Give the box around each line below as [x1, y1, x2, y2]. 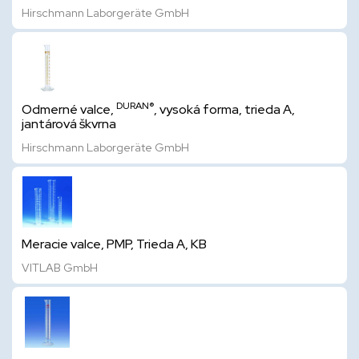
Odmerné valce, [22, 101, 116, 118]
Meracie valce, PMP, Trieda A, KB [22, 236, 207, 252]
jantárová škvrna [22, 115, 116, 132]
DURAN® [116, 99, 154, 112]
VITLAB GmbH [22, 260, 98, 275]
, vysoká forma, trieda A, [154, 101, 295, 118]
